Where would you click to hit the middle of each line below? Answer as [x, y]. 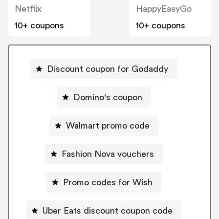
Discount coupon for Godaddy [108, 69]
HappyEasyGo [164, 9]
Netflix [28, 9]
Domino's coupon [108, 97]
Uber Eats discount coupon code [108, 210]
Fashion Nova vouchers [108, 154]
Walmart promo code [108, 125]
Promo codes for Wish [108, 182]
